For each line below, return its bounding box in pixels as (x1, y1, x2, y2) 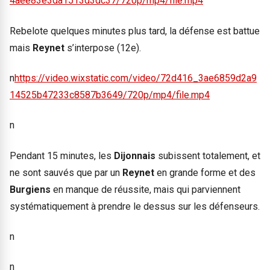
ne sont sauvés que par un (10, 166, 122, 178)
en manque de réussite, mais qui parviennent (53, 183, 240, 195)
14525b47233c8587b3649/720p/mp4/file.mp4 (10, 89, 210, 101)
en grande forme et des (154, 166, 256, 178)
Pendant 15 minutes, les (10, 149, 114, 162)
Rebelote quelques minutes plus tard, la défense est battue (10, 25, 260, 37)
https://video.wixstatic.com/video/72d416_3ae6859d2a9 (14, 72, 257, 84)
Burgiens (10, 183, 53, 195)
